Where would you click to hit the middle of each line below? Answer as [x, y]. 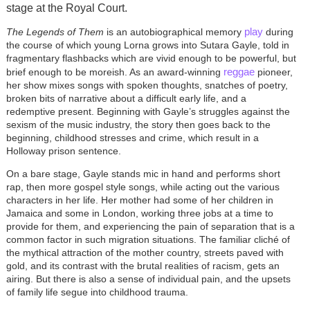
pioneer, [275, 72]
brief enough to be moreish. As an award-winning [115, 72]
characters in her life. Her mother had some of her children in [139, 200]
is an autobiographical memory [174, 32]
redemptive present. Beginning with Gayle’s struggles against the [148, 112]
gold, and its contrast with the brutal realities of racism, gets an [143, 266]
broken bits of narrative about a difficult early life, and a [126, 99]
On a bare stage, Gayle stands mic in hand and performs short [143, 174]
